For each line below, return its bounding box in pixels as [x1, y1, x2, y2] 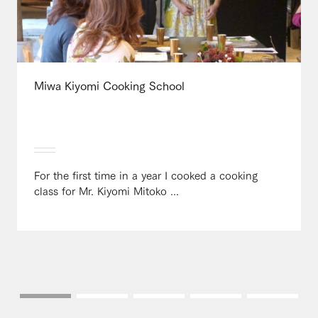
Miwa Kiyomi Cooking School [34, 76, 185, 94]
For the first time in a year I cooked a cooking [34, 166, 258, 183]
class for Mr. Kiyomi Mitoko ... [34, 182, 179, 199]
